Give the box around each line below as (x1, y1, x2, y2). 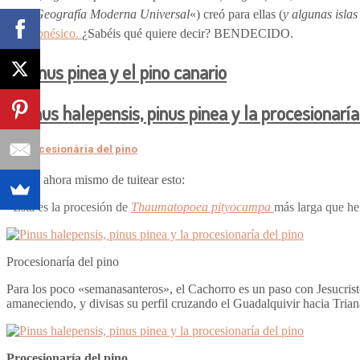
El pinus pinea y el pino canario (6, 59, 227, 85)
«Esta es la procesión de (6, 200, 131, 215)
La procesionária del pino (6, 143, 137, 156)
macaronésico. (6, 27, 82, 41)
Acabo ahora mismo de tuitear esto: (6, 173, 185, 187)
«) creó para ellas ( (190, 7, 283, 22)
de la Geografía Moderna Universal (6, 7, 190, 22)
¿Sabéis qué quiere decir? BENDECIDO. (82, 27, 293, 41)
